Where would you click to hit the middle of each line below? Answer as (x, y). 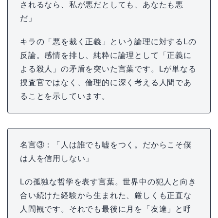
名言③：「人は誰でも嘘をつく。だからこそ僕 (106, 145)
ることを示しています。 (65, 96)
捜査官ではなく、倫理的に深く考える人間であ (106, 83)
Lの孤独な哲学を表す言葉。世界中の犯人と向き (108, 182)
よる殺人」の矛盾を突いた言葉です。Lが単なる (108, 69)
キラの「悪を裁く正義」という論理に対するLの (108, 42)
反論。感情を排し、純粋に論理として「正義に (106, 55)
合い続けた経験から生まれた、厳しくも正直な (106, 196)
